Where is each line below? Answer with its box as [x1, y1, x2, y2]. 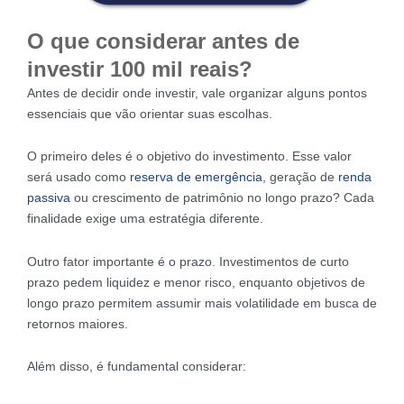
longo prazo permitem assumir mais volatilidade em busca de [27, 295, 377, 310]
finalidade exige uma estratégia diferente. [27, 211, 263, 226]
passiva [27, 190, 70, 206]
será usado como [27, 170, 130, 185]
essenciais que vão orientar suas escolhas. [27, 106, 272, 121]
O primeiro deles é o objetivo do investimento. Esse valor [27, 149, 352, 164]
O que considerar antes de [27, 28, 299, 53]
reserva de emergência [130, 170, 262, 185]
